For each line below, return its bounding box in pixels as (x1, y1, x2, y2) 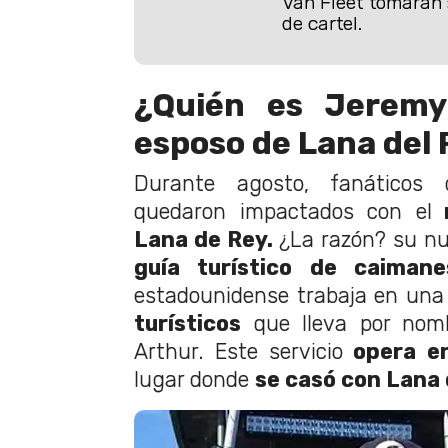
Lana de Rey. (134, 227, 273, 253)
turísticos (134, 311, 241, 337)
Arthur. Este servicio (134, 339, 344, 365)
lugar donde (134, 367, 255, 393)
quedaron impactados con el (134, 199, 432, 225)
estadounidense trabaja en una (134, 283, 444, 309)
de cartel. (281, 11, 362, 35)
